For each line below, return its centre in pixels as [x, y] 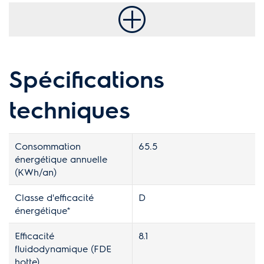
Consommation [48, 146]
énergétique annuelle [61, 159]
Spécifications [86, 78]
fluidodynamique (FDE [63, 248]
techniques [70, 108]
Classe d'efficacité [54, 197]
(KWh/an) [36, 171]
